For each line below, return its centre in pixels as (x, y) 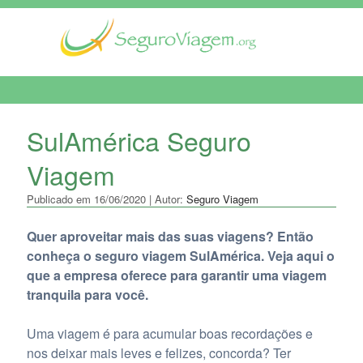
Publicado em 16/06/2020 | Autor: (106, 199)
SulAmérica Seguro (139, 140)
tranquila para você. (87, 295)
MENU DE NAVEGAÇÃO (81, 116)
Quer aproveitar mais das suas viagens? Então (170, 236)
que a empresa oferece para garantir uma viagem (176, 275)
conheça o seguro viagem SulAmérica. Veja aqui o (180, 256)
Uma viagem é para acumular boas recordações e (169, 333)
